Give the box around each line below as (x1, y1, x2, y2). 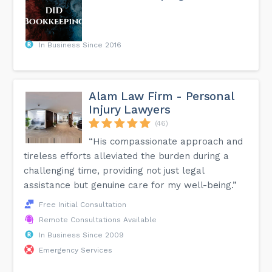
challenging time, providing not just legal (24, 165, 205, 176)
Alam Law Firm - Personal (89, 89, 234, 103)
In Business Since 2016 (39, 40, 122, 49)
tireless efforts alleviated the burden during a (24, 150, 229, 161)
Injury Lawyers (89, 102, 171, 117)
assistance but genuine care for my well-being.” (24, 179, 237, 191)
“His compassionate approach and (89, 135, 243, 147)
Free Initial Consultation (39, 200, 127, 209)
